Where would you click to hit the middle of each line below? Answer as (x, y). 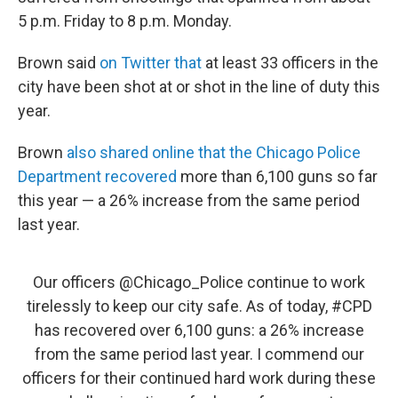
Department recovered (97, 176)
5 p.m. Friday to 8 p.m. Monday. (125, 21)
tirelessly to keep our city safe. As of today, (179, 306)
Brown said (59, 63)
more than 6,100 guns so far (277, 176)
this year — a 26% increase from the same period (189, 200)
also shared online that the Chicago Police (214, 152)
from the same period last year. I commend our (199, 354)
